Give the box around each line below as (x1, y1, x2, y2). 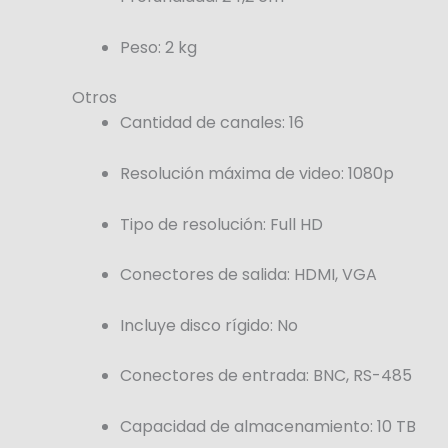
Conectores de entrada (120, 364, 306, 388)
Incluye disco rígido (120, 313, 270, 337)
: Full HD (263, 212, 323, 236)
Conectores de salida (120, 263, 287, 287)
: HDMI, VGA (287, 263, 377, 287)
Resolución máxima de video (120, 162, 341, 186)
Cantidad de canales (120, 111, 282, 135)
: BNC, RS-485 (306, 364, 412, 388)
